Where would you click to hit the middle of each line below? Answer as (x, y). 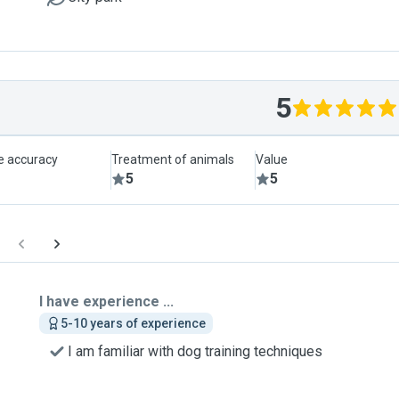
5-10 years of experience (133, 323)
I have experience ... (106, 301)
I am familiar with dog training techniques (195, 351)
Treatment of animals (173, 159)
